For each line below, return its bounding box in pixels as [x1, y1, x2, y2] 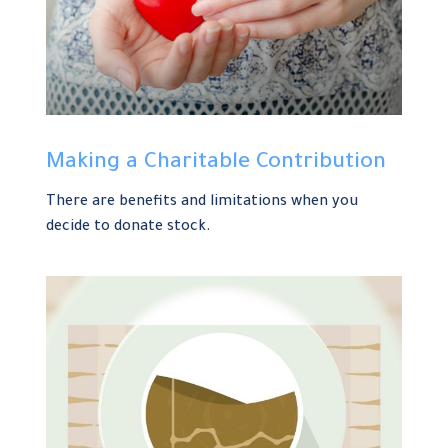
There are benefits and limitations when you [46, 194, 359, 211]
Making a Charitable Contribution [46, 151, 387, 176]
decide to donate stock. [46, 219, 212, 236]
